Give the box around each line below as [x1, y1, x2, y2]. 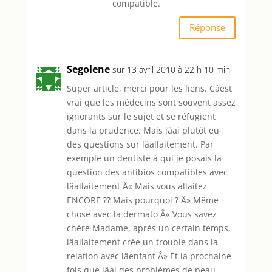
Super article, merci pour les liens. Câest [66, 82, 232, 94]
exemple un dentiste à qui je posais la [66, 152, 222, 164]
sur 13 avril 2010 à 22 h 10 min [112, 63, 230, 75]
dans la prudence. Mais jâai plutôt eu [66, 124, 219, 136]
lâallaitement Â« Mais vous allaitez [66, 180, 207, 192]
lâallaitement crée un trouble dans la [66, 236, 218, 248]
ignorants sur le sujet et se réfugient [66, 110, 216, 122]
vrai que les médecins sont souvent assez [66, 96, 236, 108]
